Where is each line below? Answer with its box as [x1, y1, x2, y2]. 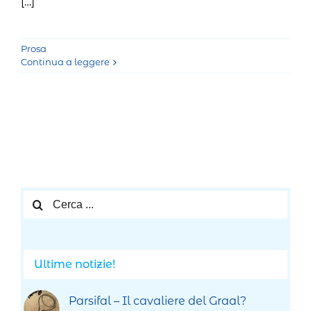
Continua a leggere [21, 56, 110, 68]
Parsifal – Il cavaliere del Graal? [69, 294, 247, 308]
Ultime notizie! [34, 257, 116, 271]
